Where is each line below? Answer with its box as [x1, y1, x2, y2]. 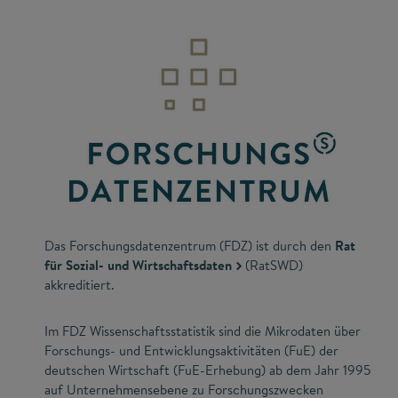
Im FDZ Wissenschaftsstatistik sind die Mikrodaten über [44, 321, 361, 340]
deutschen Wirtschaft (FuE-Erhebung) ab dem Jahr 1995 [44, 360, 370, 379]
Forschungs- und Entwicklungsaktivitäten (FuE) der [44, 340, 338, 360]
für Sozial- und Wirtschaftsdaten [44, 255, 232, 275]
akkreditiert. [44, 275, 115, 294]
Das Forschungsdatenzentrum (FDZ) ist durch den [44, 235, 335, 255]
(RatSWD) [242, 255, 303, 275]
